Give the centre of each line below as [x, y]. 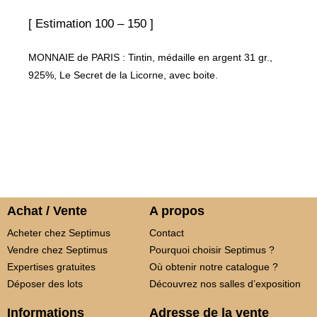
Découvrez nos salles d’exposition [225, 284]
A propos [177, 211]
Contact [166, 233]
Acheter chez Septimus [59, 233]
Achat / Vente [47, 211]
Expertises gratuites [51, 267]
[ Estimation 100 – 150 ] [91, 24]
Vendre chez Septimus [57, 250]
